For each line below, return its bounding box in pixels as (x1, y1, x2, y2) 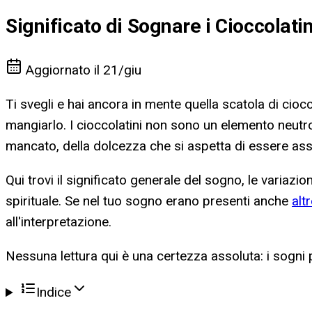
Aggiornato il (22, 62, 103, 79)
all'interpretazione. (6, 214, 111, 231)
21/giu (103, 62, 141, 79)
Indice (36, 284, 72, 301)
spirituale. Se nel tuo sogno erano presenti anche (6, 193, 292, 210)
